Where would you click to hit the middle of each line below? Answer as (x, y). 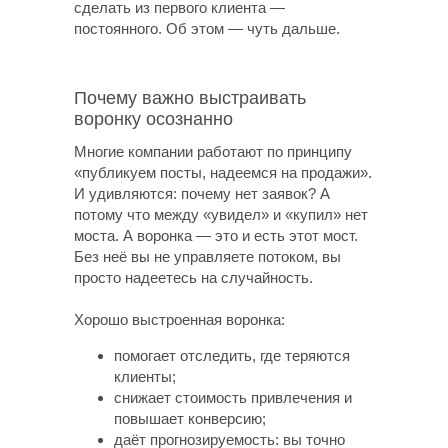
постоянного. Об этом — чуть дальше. (207, 28)
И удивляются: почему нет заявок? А (202, 193)
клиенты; (145, 376)
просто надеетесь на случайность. (193, 277)
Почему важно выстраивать (190, 98)
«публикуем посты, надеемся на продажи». (223, 172)
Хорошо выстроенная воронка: (179, 319)
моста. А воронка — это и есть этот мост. (216, 235)
